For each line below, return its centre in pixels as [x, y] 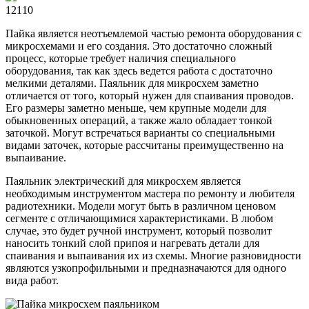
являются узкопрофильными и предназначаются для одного [146, 268]
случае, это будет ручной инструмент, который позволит [139, 231]
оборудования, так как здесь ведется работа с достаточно [139, 71]
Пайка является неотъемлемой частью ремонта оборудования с [153, 34]
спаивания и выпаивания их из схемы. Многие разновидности [153, 256]
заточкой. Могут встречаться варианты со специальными [140, 133]
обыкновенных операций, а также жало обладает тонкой [139, 121]
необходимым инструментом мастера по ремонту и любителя [150, 194]
